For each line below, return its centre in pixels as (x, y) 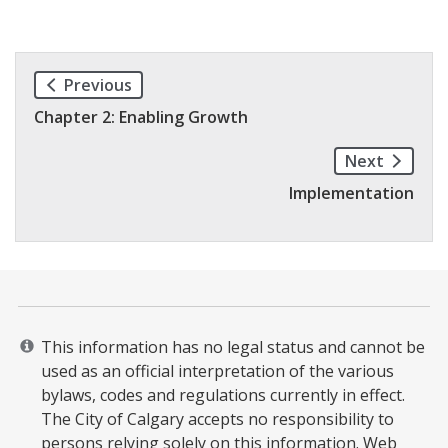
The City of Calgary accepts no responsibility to (217, 418)
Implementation (351, 192)
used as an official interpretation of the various (217, 370)
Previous (98, 84)
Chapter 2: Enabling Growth (141, 116)
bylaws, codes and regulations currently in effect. (223, 394)
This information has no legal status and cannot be (233, 346)
